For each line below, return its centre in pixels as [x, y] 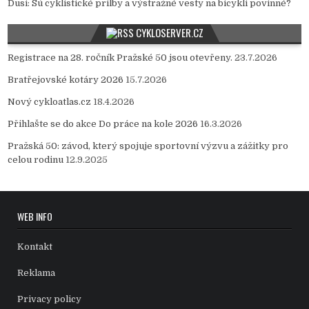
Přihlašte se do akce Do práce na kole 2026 [103, 124]
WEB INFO [35, 217]
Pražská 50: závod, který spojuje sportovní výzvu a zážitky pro [148, 146]
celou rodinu [36, 160]
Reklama [37, 273]
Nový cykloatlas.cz [50, 102]
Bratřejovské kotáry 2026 [66, 80]
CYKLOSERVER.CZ [169, 33]
